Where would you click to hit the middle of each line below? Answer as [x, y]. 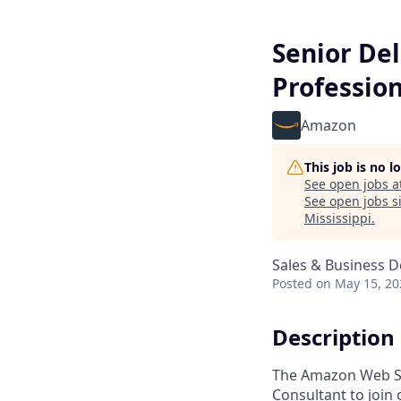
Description [333, 337]
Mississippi [338, 218]
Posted [292, 283]
